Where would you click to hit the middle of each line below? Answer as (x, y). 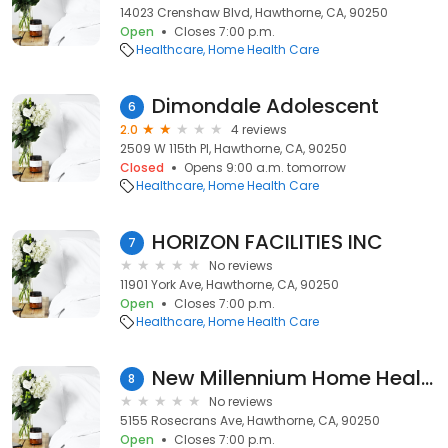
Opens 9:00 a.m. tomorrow (265, 167)
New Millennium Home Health (426, 378)
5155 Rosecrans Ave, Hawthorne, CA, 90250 (250, 420)
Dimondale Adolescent (265, 106)
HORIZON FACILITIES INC (267, 242)
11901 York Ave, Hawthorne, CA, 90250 (229, 284)
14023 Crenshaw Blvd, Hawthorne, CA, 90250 (254, 12)
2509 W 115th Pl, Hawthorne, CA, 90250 (233, 148)
